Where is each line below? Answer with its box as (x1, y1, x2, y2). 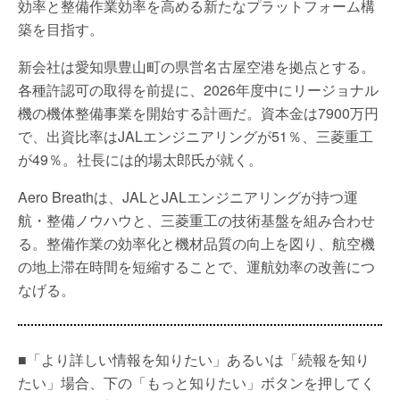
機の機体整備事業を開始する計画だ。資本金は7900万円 (18, 103, 379, 123)
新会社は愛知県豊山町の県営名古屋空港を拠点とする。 (18, 56, 375, 77)
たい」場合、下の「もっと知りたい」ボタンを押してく (18, 372, 375, 393)
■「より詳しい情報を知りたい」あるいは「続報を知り (18, 349, 370, 370)
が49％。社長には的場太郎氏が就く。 (18, 149, 262, 170)
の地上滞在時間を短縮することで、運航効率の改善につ (18, 256, 375, 277)
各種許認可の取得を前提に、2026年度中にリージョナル (18, 79, 379, 100)
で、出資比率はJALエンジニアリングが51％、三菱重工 (18, 126, 373, 146)
